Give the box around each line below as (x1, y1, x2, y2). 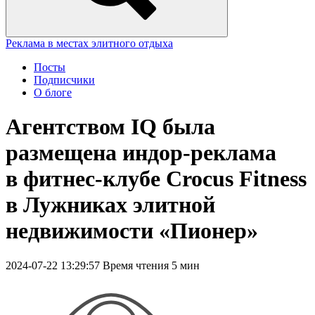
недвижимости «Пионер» (6, 218, 258, 244)
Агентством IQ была (6, 114, 215, 140)
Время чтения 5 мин (103, 259, 200, 271)
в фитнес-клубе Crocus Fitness (6, 166, 307, 192)
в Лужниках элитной (6, 192, 215, 218)
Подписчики (34, 74, 95, 86)
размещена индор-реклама (6, 140, 276, 166)
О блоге (34, 86, 72, 98)
